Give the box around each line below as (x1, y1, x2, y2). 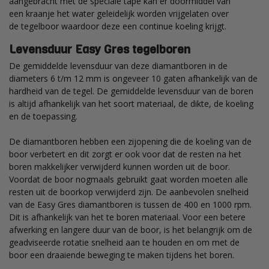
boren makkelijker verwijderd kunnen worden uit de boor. (9, 160, 230, 172)
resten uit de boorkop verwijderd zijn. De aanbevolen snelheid (9, 186, 249, 198)
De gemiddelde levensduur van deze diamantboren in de (9, 59, 228, 71)
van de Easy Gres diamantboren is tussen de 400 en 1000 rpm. (9, 198, 252, 210)
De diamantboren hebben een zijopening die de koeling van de (9, 135, 252, 147)
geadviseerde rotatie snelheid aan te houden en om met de (9, 236, 240, 248)
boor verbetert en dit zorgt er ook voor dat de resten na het (9, 148, 241, 160)
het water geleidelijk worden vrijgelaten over (55, 7, 229, 19)
